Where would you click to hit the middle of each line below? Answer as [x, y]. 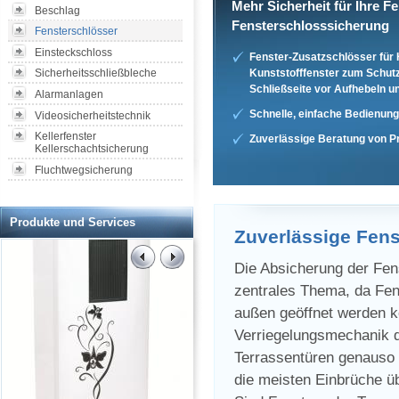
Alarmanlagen [69, 94]
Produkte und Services [73, 222]
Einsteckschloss [73, 52]
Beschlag [57, 10]
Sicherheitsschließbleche [96, 73]
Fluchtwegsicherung [84, 170]
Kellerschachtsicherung [92, 149]
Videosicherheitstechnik [93, 115]
